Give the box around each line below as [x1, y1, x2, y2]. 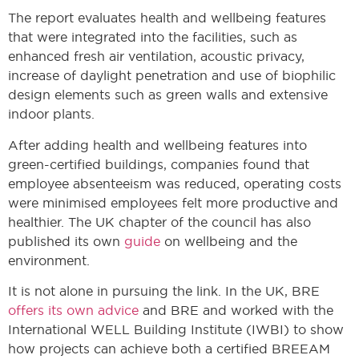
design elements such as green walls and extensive [8, 87, 328, 103]
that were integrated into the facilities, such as [8, 30, 297, 45]
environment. [8, 252, 90, 268]
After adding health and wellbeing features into [8, 137, 307, 152]
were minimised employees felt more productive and [8, 195, 338, 210]
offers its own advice [8, 302, 139, 317]
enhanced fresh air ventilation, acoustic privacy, [8, 49, 305, 64]
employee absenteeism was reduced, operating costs [8, 175, 341, 191]
